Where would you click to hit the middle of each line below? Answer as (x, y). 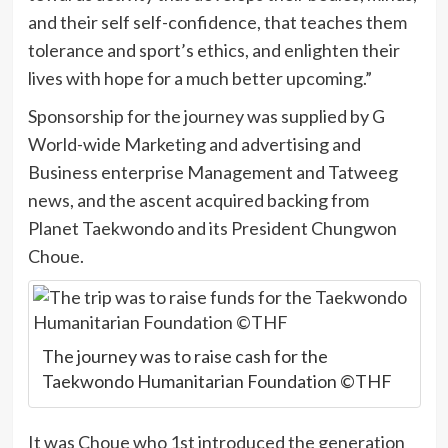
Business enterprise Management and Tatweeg (212, 171)
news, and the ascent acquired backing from (198, 199)
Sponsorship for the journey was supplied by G (206, 115)
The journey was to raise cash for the (184, 355)
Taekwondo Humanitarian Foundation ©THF (216, 380)
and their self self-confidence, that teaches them (217, 21)
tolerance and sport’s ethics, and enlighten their (213, 49)
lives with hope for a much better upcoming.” (199, 77)
